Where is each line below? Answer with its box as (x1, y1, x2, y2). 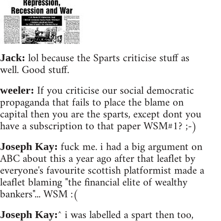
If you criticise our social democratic (34, 81, 194, 101)
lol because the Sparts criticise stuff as (25, 48, 189, 68)
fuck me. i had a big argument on (58, 137, 202, 157)
